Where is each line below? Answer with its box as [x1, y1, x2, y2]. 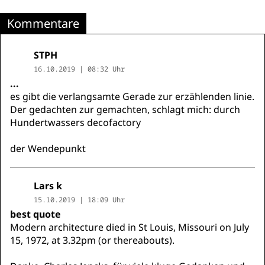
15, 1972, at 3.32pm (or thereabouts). [10, 234, 174, 247]
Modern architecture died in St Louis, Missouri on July [10, 221, 249, 234]
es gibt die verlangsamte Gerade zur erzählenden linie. [10, 90, 254, 103]
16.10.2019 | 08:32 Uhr [34, 64, 125, 74]
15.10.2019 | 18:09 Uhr [34, 195, 125, 205]
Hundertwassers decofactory [10, 116, 141, 129]
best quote [10, 208, 61, 221]
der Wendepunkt [10, 142, 86, 155]
